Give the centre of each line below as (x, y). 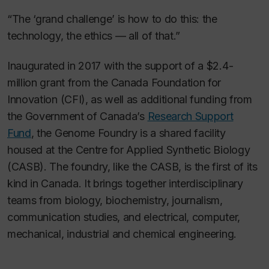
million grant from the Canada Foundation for (114, 83)
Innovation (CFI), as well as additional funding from (130, 100)
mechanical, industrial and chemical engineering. (123, 234)
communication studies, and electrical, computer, (124, 217)
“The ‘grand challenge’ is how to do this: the (112, 19)
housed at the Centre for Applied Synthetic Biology (129, 150)
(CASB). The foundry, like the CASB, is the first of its (132, 167)
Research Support (190, 116)
